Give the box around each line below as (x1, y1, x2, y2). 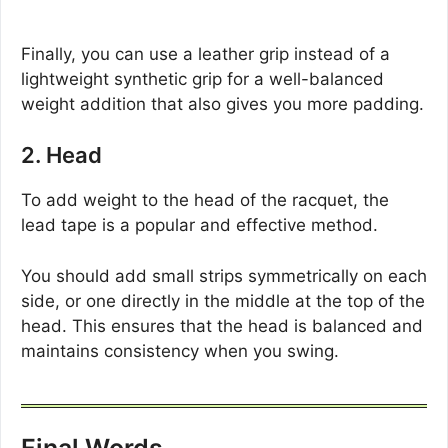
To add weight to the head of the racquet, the (21, 190, 389, 211)
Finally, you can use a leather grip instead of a (21, 43, 390, 64)
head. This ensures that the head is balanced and (21, 315, 423, 336)
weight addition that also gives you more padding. (21, 93, 424, 114)
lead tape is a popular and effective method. (21, 215, 378, 236)
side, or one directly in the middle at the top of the (21, 290, 425, 311)
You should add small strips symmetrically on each (21, 265, 427, 286)
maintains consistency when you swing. (21, 340, 339, 361)
